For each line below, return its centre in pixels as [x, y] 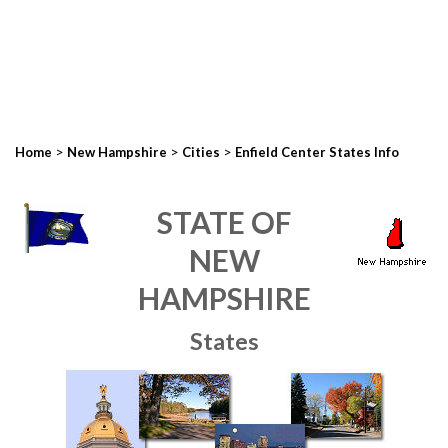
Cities [201, 152]
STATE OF [224, 222]
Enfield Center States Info [317, 152]
